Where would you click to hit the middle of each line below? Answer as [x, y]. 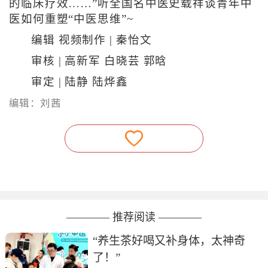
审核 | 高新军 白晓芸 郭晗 [99, 61]
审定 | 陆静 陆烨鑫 [79, 82]
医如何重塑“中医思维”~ [71, 19]
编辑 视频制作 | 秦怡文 [91, 40]
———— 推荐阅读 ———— [134, 217]
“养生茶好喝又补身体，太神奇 [169, 240]
